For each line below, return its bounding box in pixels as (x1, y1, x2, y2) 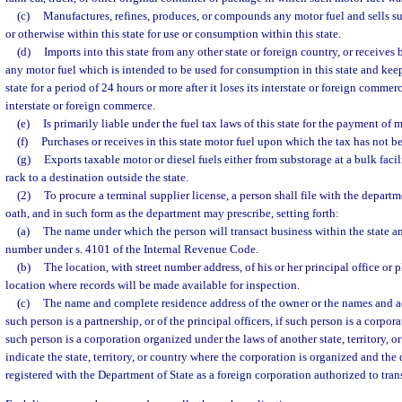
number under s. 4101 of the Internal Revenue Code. (5, 242, 258, 256)
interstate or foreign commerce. (5, 99, 155, 112)
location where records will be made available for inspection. (5, 278, 300, 292)
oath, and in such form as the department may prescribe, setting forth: (5, 206, 339, 220)
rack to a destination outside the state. (5, 170, 188, 184)
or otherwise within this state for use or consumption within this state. (5, 27, 341, 40)
